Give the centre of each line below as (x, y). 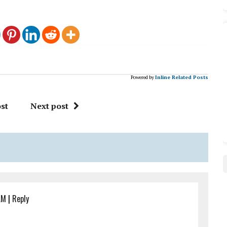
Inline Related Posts (181, 78)
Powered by (142, 78)
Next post (50, 106)
